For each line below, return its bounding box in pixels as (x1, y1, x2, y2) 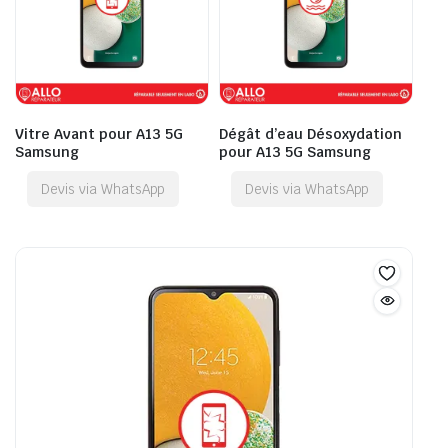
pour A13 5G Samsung (219, 142, 371, 161)
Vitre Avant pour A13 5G (15, 124, 183, 143)
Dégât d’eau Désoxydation (219, 124, 402, 143)
